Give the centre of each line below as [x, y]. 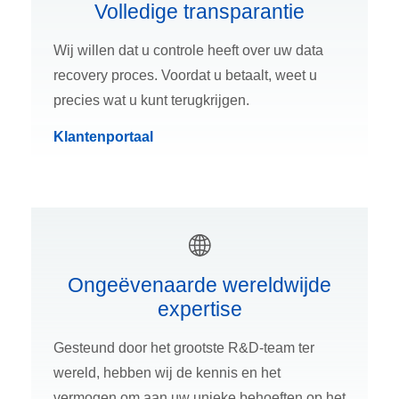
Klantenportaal [103, 136]
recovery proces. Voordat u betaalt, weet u [185, 75]
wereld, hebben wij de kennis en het [167, 372]
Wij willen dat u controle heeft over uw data [188, 50]
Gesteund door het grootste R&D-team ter [184, 347]
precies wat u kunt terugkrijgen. [151, 100]
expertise [199, 309]
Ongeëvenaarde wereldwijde [199, 285]
